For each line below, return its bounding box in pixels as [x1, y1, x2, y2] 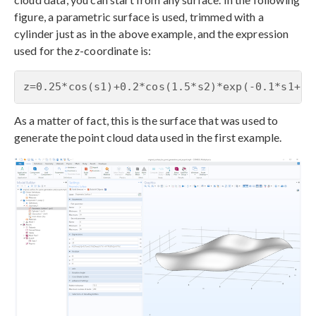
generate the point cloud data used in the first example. [14, 130, 282, 144]
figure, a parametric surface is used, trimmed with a [14, 9, 264, 23]
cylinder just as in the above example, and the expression [14, 26, 289, 40]
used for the [14, 43, 75, 57]
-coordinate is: [80, 43, 152, 57]
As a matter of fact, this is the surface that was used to [14, 113, 279, 127]
